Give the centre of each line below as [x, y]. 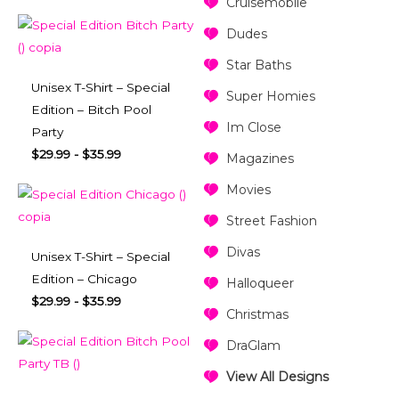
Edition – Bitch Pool [91, 110]
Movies [248, 190]
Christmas [257, 315]
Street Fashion [271, 221]
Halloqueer [260, 284]
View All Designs [277, 377]
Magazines [260, 159]
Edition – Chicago [84, 279]
